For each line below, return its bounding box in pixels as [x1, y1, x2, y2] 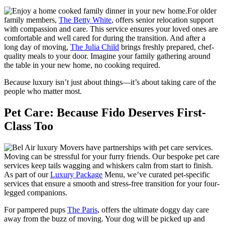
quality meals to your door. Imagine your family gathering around [4, 52, 210, 61]
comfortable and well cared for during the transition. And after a [4, 34, 205, 43]
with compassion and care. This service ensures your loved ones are [4, 25, 218, 34]
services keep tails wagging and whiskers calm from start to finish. [4, 161, 213, 170]
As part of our [4, 170, 50, 179]
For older [187, 7, 216, 16]
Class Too [4, 120, 53, 133]
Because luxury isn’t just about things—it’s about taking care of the [4, 78, 216, 87]
